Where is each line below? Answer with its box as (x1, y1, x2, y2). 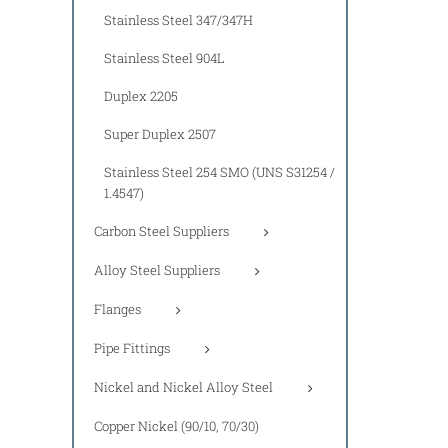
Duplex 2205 (104, 86, 178, 105)
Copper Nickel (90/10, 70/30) (94, 416, 259, 435)
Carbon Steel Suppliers (94, 221, 229, 240)
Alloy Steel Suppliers (94, 260, 220, 279)
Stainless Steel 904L (104, 48, 225, 67)
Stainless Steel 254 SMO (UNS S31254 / (104, 162, 335, 181)
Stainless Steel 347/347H (104, 10, 253, 29)
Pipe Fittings (94, 338, 170, 357)
